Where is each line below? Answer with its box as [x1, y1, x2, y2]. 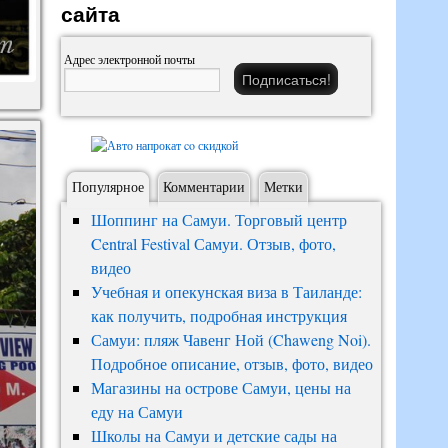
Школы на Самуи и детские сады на [90, 425, 337, 446]
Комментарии [163, 177, 245, 196]
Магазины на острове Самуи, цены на [90, 377, 351, 398]
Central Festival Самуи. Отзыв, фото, [90, 233, 336, 254]
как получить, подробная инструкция [90, 305, 347, 326]
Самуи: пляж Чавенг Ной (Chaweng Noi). [90, 329, 371, 350]
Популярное [72, 177, 144, 196]
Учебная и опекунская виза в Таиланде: [90, 281, 362, 302]
